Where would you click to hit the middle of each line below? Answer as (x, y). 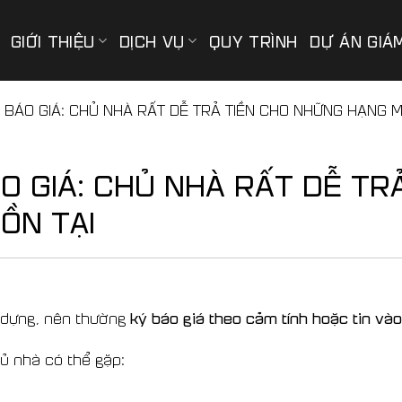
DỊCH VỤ (152, 40)
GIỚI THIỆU (52, 40)
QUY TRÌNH (253, 40)
